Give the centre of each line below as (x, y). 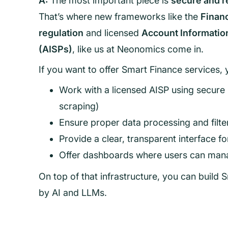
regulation (61, 33)
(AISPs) (55, 49)
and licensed (112, 33)
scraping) (79, 106)
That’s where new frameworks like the (120, 17)
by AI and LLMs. (73, 193)
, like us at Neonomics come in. (138, 49)
